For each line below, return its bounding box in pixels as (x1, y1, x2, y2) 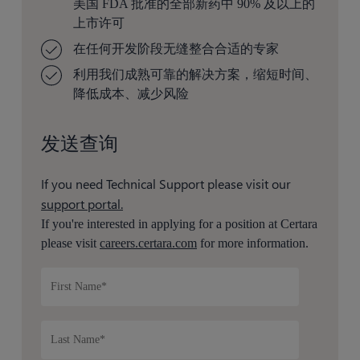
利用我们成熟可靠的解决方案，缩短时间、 (73, 67, 318, 81)
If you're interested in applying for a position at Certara (41, 216, 318, 231)
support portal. (41, 194, 124, 212)
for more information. (197, 235, 309, 250)
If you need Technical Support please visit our (41, 174, 292, 192)
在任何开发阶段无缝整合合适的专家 (73, 41, 280, 55)
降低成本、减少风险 (73, 86, 190, 100)
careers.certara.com (100, 235, 198, 250)
